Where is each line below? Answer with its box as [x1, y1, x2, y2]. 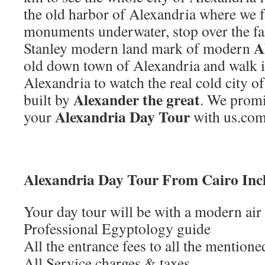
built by [24, 89, 73, 109]
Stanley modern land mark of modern [24, 38, 254, 58]
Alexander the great [73, 88, 200, 111]
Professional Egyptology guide [24, 218, 211, 238]
